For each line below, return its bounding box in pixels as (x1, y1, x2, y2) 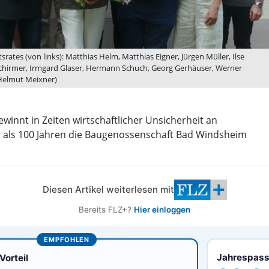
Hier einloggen (134, 204, 190, 214)
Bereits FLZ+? (79, 204, 134, 214)
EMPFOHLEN (44, 235, 90, 244)
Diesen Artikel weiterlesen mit (42, 183, 174, 195)
